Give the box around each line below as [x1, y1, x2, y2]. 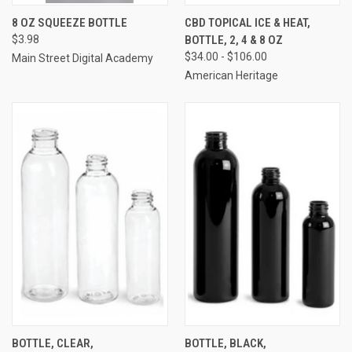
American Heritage [184, 68, 278, 82]
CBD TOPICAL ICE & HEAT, [184, 15, 310, 30]
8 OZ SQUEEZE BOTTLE [12, 15, 127, 30]
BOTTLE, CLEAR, [12, 335, 93, 350]
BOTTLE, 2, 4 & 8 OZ [184, 32, 283, 47]
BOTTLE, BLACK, [184, 335, 266, 350]
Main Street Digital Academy [12, 51, 153, 64]
